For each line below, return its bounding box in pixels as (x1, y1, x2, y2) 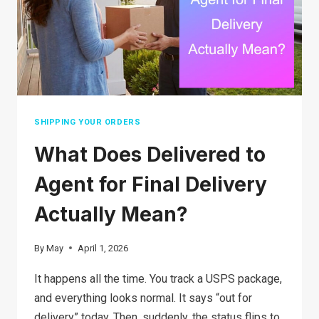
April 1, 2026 (78, 242, 129, 253)
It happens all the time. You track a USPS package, (34, 271, 282, 286)
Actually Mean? (34, 202, 188, 227)
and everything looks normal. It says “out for (34, 291, 252, 305)
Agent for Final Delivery (34, 172, 267, 197)
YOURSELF (88, 113, 137, 124)
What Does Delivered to (34, 142, 266, 167)
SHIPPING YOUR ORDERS (34, 117, 141, 127)
